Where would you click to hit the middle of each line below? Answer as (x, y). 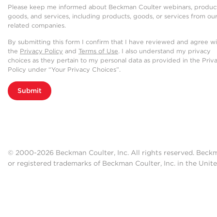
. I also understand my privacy (164, 51)
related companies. (37, 26)
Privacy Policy (41, 51)
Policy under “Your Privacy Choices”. (64, 70)
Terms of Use (98, 51)
